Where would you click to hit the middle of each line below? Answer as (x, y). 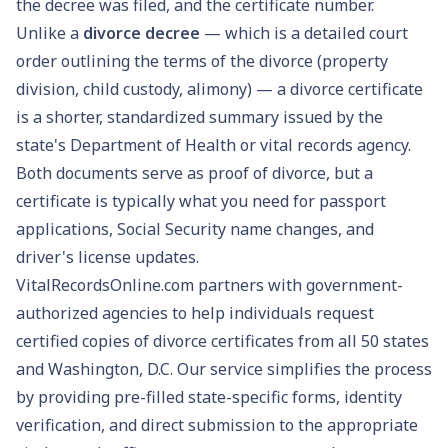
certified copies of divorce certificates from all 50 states (222, 340)
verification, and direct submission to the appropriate (217, 424)
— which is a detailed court (304, 32)
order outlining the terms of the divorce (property (202, 60)
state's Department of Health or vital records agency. (213, 144)
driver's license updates (106, 256)
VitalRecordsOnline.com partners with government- (209, 284)
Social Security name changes (227, 228)
